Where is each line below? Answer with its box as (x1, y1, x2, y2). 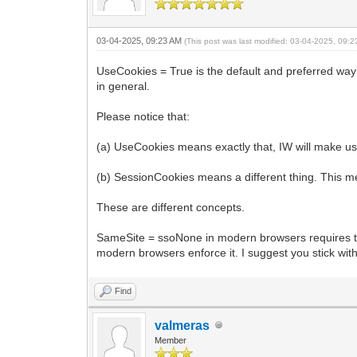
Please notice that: (96, 109, 190, 123)
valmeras (155, 318, 210, 332)
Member (155, 335, 187, 345)
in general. (96, 79, 151, 92)
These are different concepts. (96, 200, 245, 214)
